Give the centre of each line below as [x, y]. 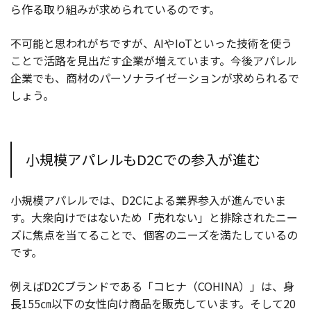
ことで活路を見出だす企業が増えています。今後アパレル [154, 61]
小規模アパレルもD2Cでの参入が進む [143, 160]
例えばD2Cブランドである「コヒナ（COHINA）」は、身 [152, 286]
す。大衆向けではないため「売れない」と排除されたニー [154, 218]
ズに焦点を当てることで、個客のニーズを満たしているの [154, 235]
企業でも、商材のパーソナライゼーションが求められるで [155, 78]
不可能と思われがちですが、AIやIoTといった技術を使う [151, 43]
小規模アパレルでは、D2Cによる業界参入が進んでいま [148, 200]
